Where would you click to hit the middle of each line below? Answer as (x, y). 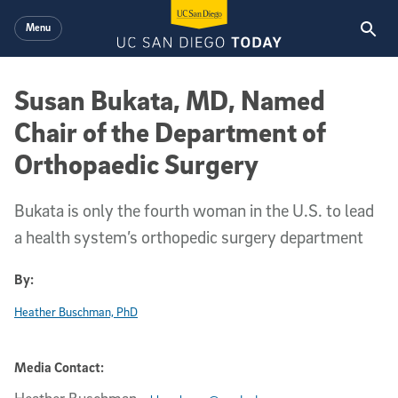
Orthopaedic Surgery (136, 163)
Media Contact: (59, 366)
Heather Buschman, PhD (76, 311)
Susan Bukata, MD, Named (170, 99)
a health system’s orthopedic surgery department (189, 237)
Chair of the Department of (170, 131)
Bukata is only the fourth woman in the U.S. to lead (194, 211)
